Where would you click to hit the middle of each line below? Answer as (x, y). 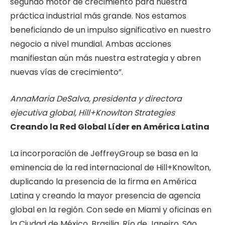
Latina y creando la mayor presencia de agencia (105, 195)
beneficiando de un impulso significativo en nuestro (110, 30)
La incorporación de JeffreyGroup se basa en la (104, 153)
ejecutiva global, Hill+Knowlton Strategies (92, 113)
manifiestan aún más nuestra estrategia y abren (105, 58)
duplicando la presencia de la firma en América (103, 181)
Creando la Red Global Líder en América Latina (110, 127)
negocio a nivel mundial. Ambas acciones (91, 44)
